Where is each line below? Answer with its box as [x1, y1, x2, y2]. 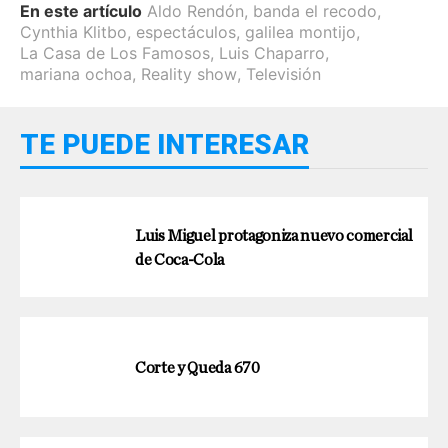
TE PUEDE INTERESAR [20, 127, 309, 161]
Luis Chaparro [219, 42, 325, 63]
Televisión [246, 63, 321, 84]
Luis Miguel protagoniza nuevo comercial [135, 227, 413, 244]
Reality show [141, 63, 237, 84]
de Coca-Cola [135, 251, 225, 268]
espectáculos [136, 21, 236, 42]
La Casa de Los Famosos [20, 42, 210, 63]
